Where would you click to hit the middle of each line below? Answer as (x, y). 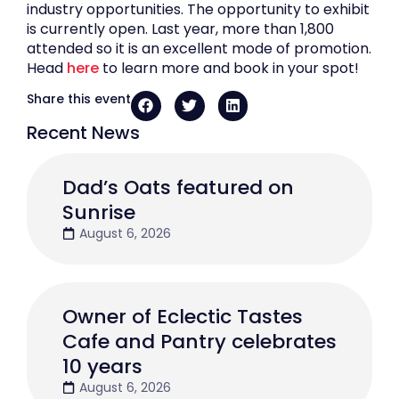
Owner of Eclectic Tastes (183, 316)
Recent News (83, 132)
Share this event (79, 98)
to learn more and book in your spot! (229, 68)
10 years (102, 366)
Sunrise (99, 212)
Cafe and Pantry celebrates (199, 341)
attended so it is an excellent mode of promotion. (199, 48)
